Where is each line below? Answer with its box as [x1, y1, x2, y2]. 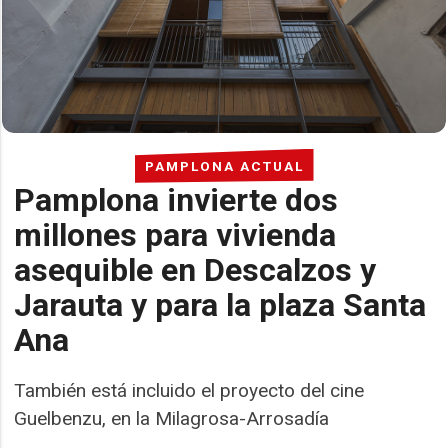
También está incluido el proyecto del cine [14, 378, 365, 402]
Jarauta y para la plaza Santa [14, 285, 427, 324]
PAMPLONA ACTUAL [144, 157, 304, 174]
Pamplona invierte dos [14, 180, 339, 219]
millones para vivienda [14, 215, 337, 254]
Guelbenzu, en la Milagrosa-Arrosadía [14, 406, 330, 430]
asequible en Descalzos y [14, 250, 377, 289]
